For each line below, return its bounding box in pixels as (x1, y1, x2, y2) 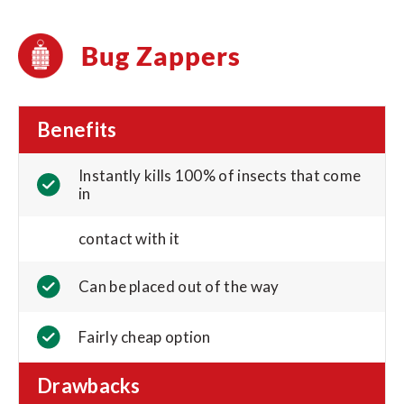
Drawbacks (37, 373, 141, 399)
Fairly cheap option (78, 327, 211, 347)
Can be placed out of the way (78, 277, 280, 297)
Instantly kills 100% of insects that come (78, 166, 362, 186)
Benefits (37, 117, 117, 142)
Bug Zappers (81, 40, 241, 72)
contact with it (78, 229, 180, 249)
